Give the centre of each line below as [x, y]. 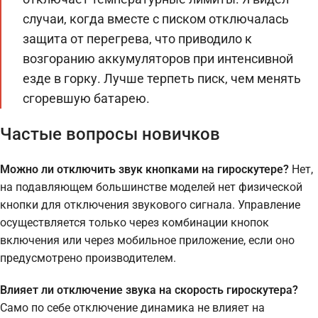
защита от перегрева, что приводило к [137, 39]
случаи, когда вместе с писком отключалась [156, 19]
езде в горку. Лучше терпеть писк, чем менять [162, 78]
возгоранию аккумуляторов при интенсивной [158, 59]
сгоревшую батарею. [86, 98]
